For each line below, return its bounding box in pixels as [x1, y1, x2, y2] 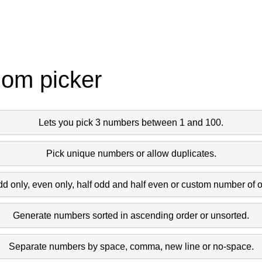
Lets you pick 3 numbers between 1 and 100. [39, 117, 223, 127]
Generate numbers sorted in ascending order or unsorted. [13, 210, 249, 220]
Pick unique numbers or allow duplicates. [46, 148, 216, 158]
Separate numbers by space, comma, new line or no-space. [8, 241, 254, 251]
